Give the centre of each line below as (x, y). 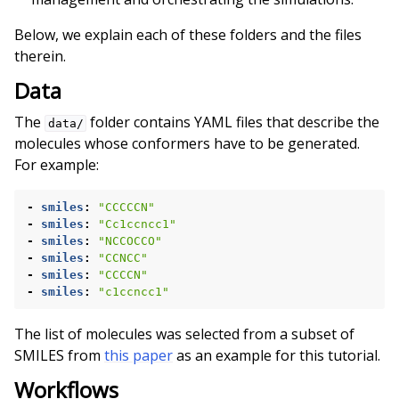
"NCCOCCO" (130, 241)
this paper (138, 355)
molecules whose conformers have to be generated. (187, 143)
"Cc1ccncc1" (137, 224)
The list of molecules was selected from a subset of (184, 334)
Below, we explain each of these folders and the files (188, 35)
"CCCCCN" (126, 207)
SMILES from (59, 355)
